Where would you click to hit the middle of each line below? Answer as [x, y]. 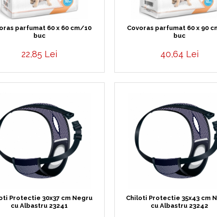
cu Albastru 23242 [179, 206]
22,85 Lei [39, 54]
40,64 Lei [179, 54]
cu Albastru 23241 [39, 206]
